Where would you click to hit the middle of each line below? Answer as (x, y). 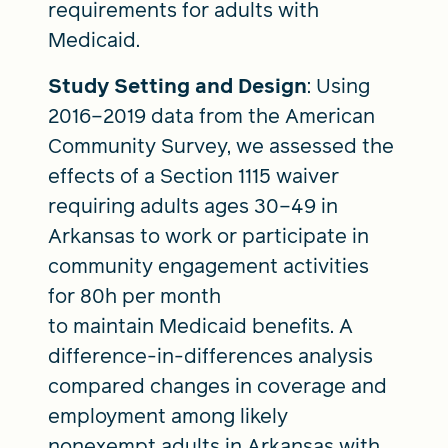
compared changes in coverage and (217, 385)
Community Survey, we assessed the (221, 145)
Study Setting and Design (177, 85)
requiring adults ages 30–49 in (193, 205)
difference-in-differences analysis (210, 355)
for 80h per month (134, 295)
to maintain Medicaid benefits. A (200, 325)
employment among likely (168, 415)
